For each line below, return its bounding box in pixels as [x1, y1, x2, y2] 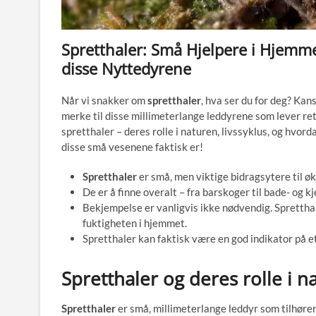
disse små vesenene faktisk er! [61, 140, 203, 153]
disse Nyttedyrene [61, 58, 191, 79]
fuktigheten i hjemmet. [83, 217, 187, 229]
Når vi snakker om [61, 94, 147, 107]
